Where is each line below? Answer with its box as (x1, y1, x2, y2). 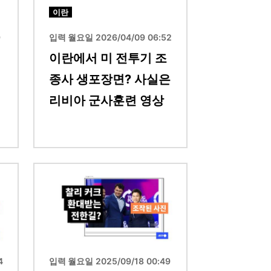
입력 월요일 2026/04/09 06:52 (49, 31, 172, 42)
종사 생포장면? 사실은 (49, 71, 171, 87)
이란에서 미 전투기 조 (49, 50, 167, 65)
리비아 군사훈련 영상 (49, 93, 164, 108)
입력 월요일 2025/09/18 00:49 (49, 255, 171, 266)
